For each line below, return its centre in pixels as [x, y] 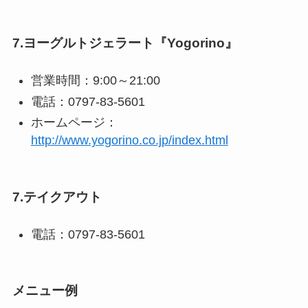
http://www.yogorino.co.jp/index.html [129, 141]
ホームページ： [74, 123]
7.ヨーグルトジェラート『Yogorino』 [125, 43]
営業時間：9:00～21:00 [95, 81]
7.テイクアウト [57, 197]
